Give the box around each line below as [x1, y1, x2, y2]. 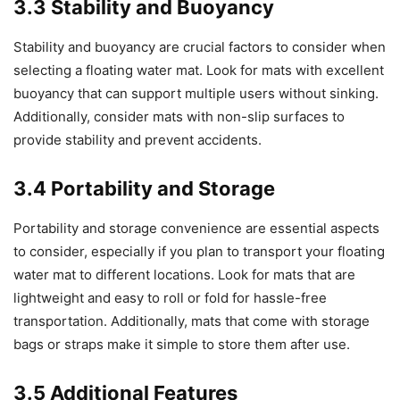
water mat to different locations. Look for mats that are [13, 266, 355, 284]
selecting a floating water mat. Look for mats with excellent [13, 62, 384, 79]
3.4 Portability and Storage [13, 177, 275, 201]
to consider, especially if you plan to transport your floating [13, 243, 385, 261]
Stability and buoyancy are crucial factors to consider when [13, 38, 386, 56]
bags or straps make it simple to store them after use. [13, 336, 350, 354]
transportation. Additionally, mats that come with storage [13, 312, 370, 330]
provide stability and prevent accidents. [13, 131, 262, 149]
